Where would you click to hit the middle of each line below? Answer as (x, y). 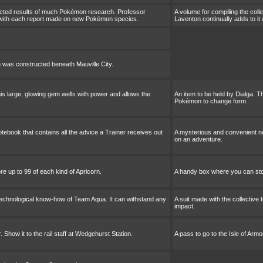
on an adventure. (198, 139)
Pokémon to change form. (211, 101)
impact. (185, 206)
